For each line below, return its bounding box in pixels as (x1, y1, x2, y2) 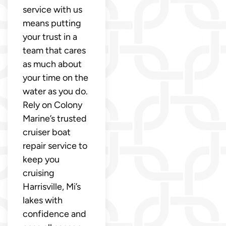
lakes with (23, 194, 63, 206)
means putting (23, 17, 81, 29)
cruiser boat (23, 126, 71, 138)
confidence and (23, 208, 86, 219)
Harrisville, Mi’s (23, 181, 81, 192)
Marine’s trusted (23, 112, 87, 124)
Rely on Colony (23, 99, 82, 110)
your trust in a (23, 31, 77, 42)
